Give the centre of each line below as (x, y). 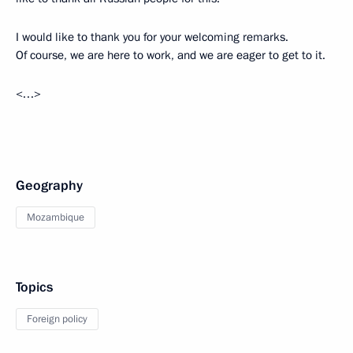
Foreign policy (57, 319)
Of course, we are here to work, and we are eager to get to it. (171, 55)
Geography (49, 186)
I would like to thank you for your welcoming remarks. (152, 37)
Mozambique (56, 217)
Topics (34, 287)
